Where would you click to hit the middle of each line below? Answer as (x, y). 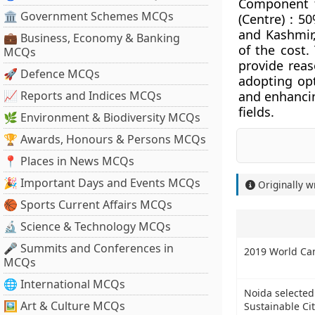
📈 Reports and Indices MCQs (83, 96)
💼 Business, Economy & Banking (92, 38)
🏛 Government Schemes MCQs (89, 16)
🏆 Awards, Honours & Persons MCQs (105, 139)
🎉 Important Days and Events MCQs (102, 183)
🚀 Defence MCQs (52, 74)
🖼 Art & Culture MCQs (64, 306)
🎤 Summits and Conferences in (89, 248)
